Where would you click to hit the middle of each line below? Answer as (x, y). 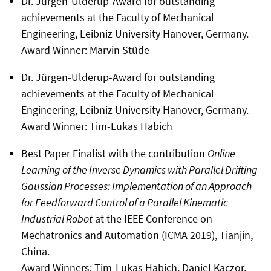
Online (221, 153)
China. (35, 251)
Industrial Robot (57, 218)
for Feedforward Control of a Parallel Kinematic (124, 202)
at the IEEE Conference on (152, 218)
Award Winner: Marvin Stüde (85, 50)
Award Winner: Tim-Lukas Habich (96, 126)
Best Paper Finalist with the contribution (114, 153)
